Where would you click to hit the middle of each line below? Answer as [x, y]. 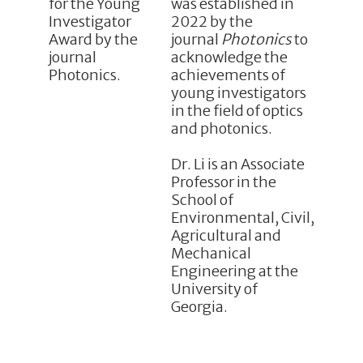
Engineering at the [234, 271]
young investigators [238, 93]
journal [196, 40]
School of [202, 199]
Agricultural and [226, 235]
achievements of [228, 75]
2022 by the [211, 22]
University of [214, 288]
